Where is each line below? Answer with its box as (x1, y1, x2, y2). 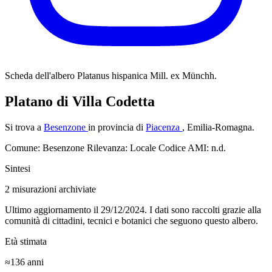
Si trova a (5, 121, 44, 132)
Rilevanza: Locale (87, 142, 158, 153)
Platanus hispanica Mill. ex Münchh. (77, 70, 217, 81)
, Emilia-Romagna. (182, 121, 254, 132)
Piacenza (146, 121, 182, 132)
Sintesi (5, 163, 30, 174)
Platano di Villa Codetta (5, 93, 155, 109)
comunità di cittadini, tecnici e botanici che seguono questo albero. (5, 215, 258, 226)
